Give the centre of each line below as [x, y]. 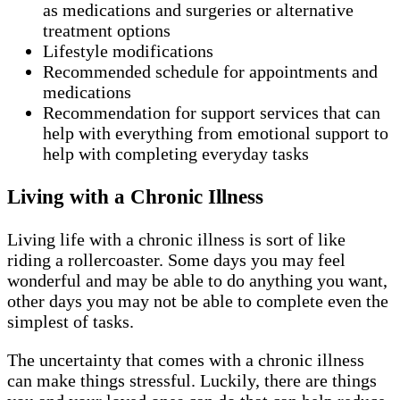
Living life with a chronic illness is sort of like [176, 240]
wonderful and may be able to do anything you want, [197, 281]
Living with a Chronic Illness [135, 197]
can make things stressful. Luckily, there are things [192, 381]
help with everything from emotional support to [216, 133]
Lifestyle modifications [130, 50]
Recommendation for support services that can [212, 112]
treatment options [109, 30]
